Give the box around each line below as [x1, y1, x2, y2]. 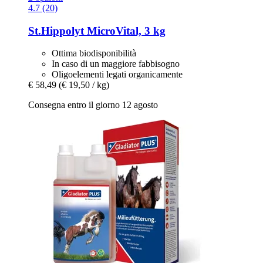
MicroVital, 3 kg [84, 24, 166, 37]
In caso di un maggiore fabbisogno [52, 59, 180, 69]
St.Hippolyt [28, 24, 84, 37]
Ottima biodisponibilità [52, 48, 136, 59]
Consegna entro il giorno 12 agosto [28, 100, 158, 110]
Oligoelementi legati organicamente [52, 69, 183, 80]
